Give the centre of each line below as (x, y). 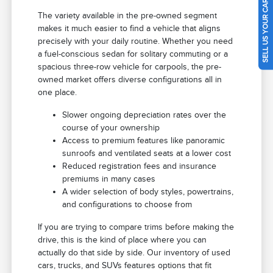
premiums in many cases (109, 179)
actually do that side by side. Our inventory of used (134, 253)
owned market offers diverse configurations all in (130, 80)
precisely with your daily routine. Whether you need (136, 41)
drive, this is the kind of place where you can (122, 240)
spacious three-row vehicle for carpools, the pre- (130, 67)
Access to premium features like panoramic (144, 141)
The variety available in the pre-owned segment (128, 16)
